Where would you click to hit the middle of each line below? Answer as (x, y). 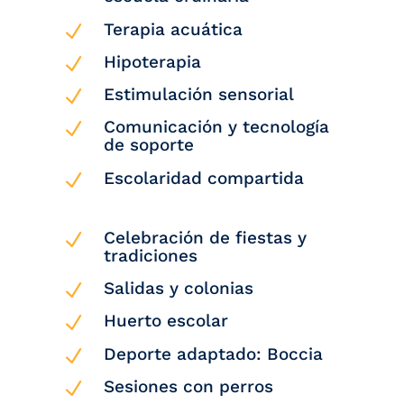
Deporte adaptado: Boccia (213, 353)
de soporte (148, 145)
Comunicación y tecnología (216, 127)
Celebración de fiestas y (205, 237)
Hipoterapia (152, 61)
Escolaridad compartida (203, 178)
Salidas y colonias (178, 289)
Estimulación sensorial (198, 95)
